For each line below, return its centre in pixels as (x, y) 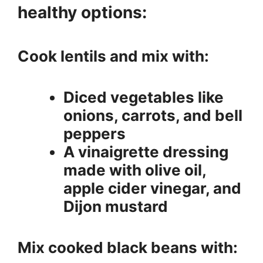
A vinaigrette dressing (146, 151)
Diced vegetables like (144, 97)
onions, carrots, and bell (153, 115)
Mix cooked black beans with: (128, 247)
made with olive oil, (135, 170)
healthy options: (82, 12)
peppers (95, 133)
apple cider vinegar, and (152, 188)
